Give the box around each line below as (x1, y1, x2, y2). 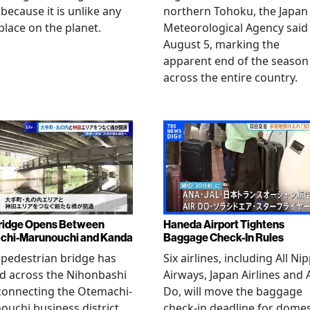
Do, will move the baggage (163, 283, 302, 299)
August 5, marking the (163, 37, 280, 52)
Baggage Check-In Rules (163, 230, 284, 244)
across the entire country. (163, 70, 298, 85)
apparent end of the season (163, 53, 309, 69)
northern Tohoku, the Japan (163, 3, 308, 19)
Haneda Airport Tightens (163, 217, 284, 231)
